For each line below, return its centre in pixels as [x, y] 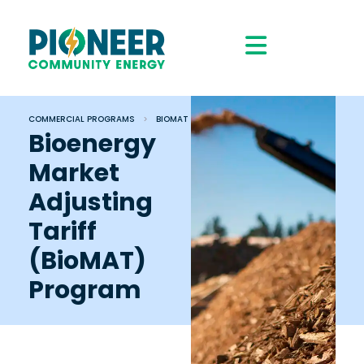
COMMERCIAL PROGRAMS [82, 119]
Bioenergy [92, 144]
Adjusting [91, 202]
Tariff [63, 232]
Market [74, 173]
